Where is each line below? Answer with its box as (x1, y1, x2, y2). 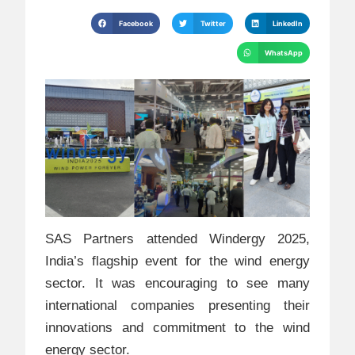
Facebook (119, 19, 154, 28)
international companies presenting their (45, 298, 310, 314)
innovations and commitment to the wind (45, 320, 310, 336)
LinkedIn (272, 19, 303, 28)
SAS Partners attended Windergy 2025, (45, 231, 310, 247)
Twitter (200, 19, 226, 28)
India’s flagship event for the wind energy (45, 254, 310, 269)
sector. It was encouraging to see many (45, 276, 310, 292)
